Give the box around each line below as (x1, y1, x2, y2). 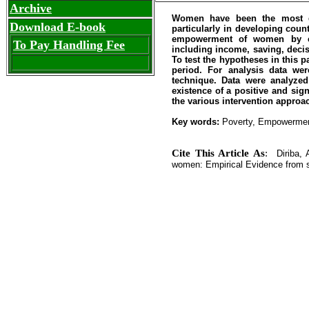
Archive (10, 1, 52, 15)
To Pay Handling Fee (13, 38, 125, 52)
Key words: (172, 116, 219, 127)
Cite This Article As (172, 147, 265, 159)
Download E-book (10, 20, 106, 34)
